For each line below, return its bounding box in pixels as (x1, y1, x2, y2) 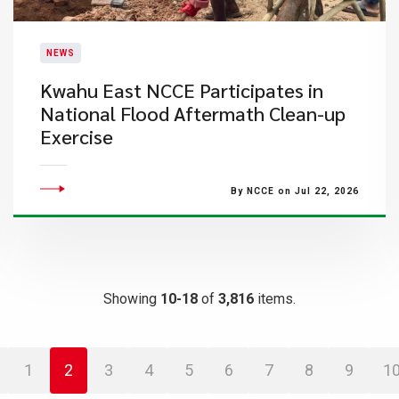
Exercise (39, 124, 113, 149)
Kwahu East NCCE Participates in (39, 77, 323, 102)
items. (254, 290, 296, 307)
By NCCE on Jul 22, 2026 (230, 186, 359, 196)
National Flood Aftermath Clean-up (39, 101, 346, 126)
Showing (103, 290, 160, 307)
